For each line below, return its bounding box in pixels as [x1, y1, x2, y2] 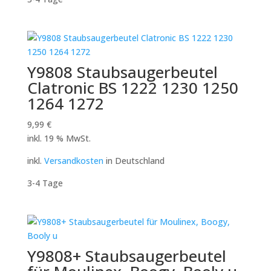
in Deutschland [103, 154, 165, 166]
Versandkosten [44, 154, 103, 166]
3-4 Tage [27, 177, 63, 189]
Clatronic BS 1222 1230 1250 [27, 76, 238, 99]
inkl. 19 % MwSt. [27, 132, 91, 144]
